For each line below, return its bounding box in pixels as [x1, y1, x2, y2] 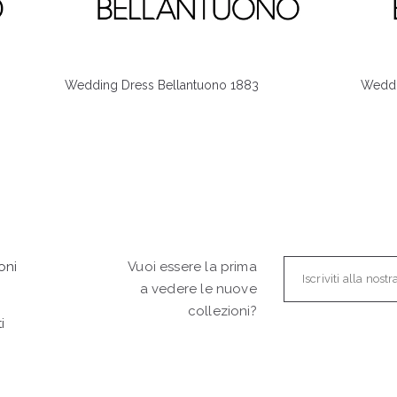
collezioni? [187, 303, 257, 320]
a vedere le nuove [139, 281, 257, 298]
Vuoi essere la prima [128, 259, 257, 276]
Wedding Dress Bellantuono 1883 [64, 78, 259, 93]
